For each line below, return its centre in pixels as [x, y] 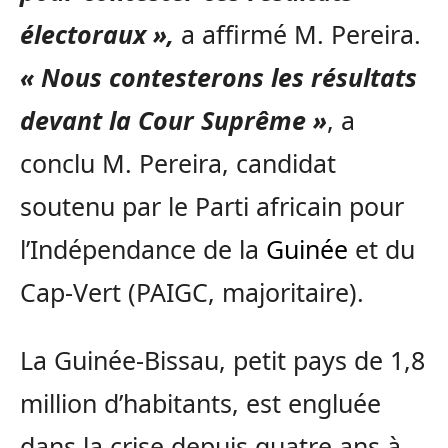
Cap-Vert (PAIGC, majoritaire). [192, 291]
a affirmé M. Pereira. [297, 33]
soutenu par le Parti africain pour [212, 205]
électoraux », [97, 33]
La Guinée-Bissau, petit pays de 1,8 [222, 359]
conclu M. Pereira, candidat [178, 162]
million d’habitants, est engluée [200, 402]
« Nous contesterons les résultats [218, 76]
